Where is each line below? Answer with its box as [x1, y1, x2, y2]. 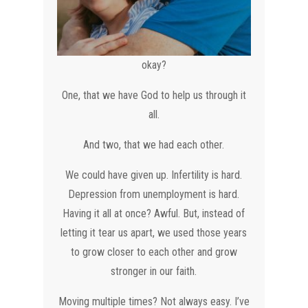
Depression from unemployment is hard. [68, 187, 240, 201]
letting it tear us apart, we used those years [60, 225, 247, 239]
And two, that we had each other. [83, 137, 225, 151]
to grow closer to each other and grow [70, 245, 237, 258]
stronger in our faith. [111, 264, 197, 278]
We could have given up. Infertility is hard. [65, 168, 243, 181]
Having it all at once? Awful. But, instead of [63, 206, 245, 220]
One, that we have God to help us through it [61, 88, 246, 102]
